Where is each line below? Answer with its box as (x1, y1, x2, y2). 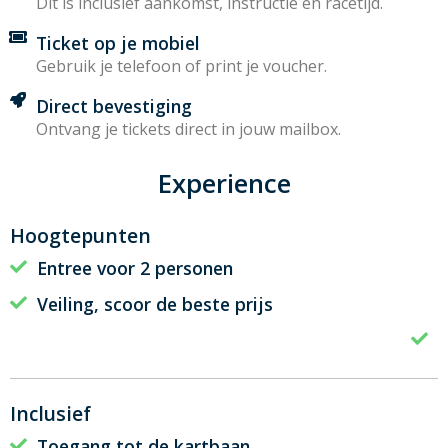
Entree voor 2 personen (37, 255, 233, 280)
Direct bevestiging (36, 93, 192, 118)
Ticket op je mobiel (36, 30, 200, 55)
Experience (157, 165, 291, 201)
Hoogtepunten (10, 221, 151, 249)
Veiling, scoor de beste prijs (37, 291, 273, 316)
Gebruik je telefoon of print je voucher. (36, 54, 327, 77)
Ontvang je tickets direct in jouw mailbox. (36, 117, 341, 140)
